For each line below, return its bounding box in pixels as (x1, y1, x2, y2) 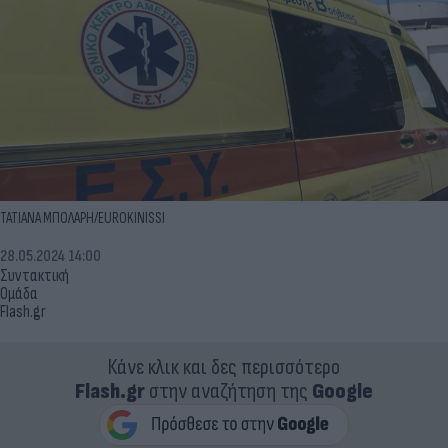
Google (312, 377, 373, 405)
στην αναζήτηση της (145, 377, 312, 405)
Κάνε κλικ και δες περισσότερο (108, 353, 340, 381)
